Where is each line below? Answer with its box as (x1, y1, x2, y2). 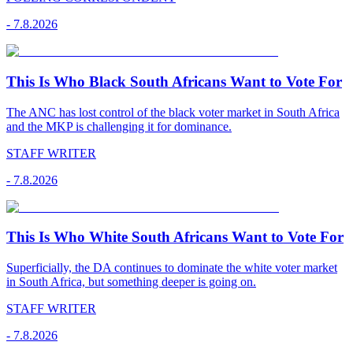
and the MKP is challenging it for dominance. (6, 119, 232, 133)
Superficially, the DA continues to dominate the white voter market (6, 261, 337, 274)
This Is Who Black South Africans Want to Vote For (6, 72, 342, 90)
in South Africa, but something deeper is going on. (6, 275, 256, 288)
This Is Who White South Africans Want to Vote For (6, 229, 344, 246)
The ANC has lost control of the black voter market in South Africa (6, 105, 340, 119)
